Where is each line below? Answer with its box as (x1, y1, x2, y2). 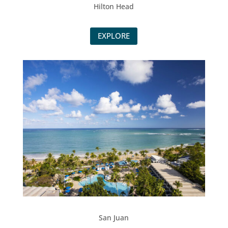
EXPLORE (98, 31, 130, 41)
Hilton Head (94, 1, 134, 11)
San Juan (99, 213, 129, 223)
